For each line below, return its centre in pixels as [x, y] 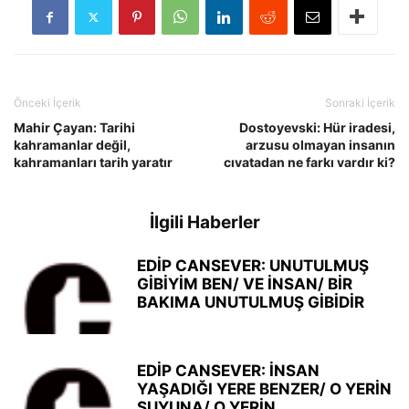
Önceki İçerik [47, 103]
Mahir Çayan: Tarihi [74, 127]
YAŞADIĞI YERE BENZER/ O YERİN [264, 389]
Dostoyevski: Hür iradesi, [317, 127]
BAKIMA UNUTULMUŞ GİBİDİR [251, 302]
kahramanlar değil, [72, 145]
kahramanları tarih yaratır [93, 162]
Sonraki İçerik [360, 103]
